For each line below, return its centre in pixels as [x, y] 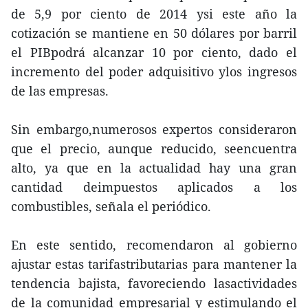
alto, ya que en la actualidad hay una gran [154, 168]
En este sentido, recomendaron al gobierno [154, 245]
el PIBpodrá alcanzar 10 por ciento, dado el [154, 52]
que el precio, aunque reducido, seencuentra [154, 148]
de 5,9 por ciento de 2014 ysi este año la [154, 14]
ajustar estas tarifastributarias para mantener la [154, 264]
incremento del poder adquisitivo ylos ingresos [154, 71]
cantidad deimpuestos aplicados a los [154, 187]
